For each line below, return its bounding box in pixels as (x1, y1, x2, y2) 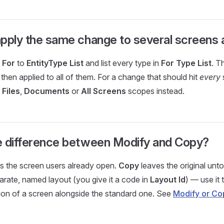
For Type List (161, 58, 211, 68)
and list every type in (83, 58, 161, 68)
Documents (24, 86, 69, 96)
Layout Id (150, 174, 185, 184)
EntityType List (26, 58, 83, 68)
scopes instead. (126, 86, 184, 96)
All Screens (81, 86, 126, 96)
